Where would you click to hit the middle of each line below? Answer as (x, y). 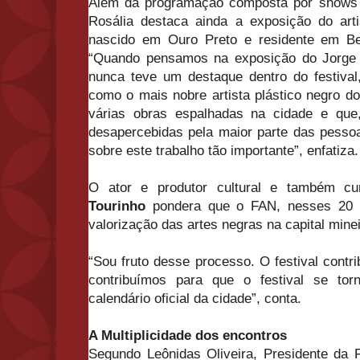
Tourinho (117, 207)
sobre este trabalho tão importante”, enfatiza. (223, 151)
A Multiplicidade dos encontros (188, 336)
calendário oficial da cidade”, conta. (195, 299)
